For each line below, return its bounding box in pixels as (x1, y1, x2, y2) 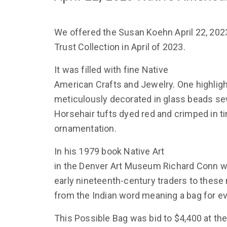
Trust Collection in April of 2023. (54, 42, 185, 53)
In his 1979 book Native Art (54, 146, 165, 157)
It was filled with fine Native (54, 64, 168, 75)
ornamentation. (54, 123, 117, 134)
